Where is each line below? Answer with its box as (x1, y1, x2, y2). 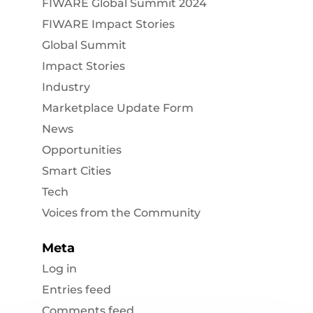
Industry (41, 80, 90, 94)
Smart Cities (41, 164, 111, 178)
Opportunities (41, 143, 122, 157)
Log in (41, 262, 77, 276)
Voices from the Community (41, 206, 201, 220)
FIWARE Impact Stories (41, 17, 175, 31)
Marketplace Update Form (41, 101, 194, 115)
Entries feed (41, 283, 111, 297)
